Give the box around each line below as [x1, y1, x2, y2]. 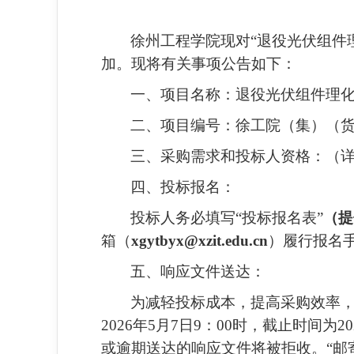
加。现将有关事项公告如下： [101, 55, 296, 72]
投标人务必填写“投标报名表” [130, 209, 323, 226]
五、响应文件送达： [130, 263, 265, 280]
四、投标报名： [130, 179, 235, 195]
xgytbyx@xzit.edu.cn [131, 232, 268, 249]
